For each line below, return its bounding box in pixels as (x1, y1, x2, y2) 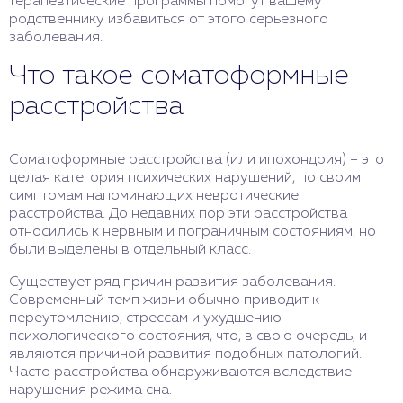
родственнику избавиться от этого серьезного (9, 13, 328, 27)
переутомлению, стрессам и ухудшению (9, 311, 282, 326)
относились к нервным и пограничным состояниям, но (9, 225, 376, 239)
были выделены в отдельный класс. (9, 243, 251, 257)
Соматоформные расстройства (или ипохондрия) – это (9, 153, 384, 167)
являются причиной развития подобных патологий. (9, 347, 362, 362)
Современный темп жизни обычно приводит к (9, 293, 319, 308)
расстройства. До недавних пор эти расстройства (9, 207, 347, 221)
